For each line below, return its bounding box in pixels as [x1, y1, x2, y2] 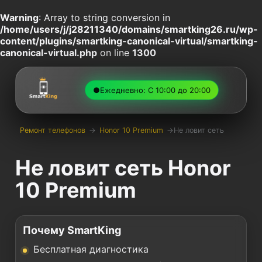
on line [97, 47, 132, 58]
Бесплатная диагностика [33, 243, 149, 255]
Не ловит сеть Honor [15, 155, 231, 181]
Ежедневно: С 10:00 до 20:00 [99, 85, 211, 95]
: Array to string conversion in [39, 12, 170, 23]
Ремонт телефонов [20, 125, 85, 135]
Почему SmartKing [23, 224, 121, 236]
